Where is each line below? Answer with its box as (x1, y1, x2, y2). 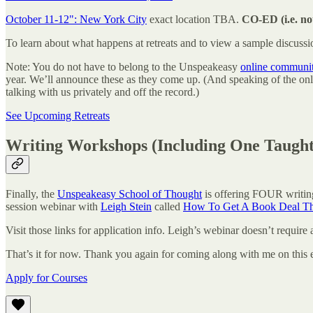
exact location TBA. (147, 13, 242, 25)
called (152, 200, 183, 212)
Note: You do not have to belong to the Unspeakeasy (6, 60, 240, 73)
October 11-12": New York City (6, 13, 147, 25)
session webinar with (6, 200, 101, 212)
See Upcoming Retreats (6, 109, 110, 122)
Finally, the (6, 187, 57, 200)
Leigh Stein (101, 200, 152, 212)
